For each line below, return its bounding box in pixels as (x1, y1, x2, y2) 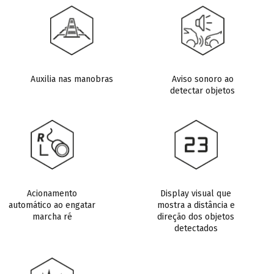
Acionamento (27, 188, 77, 199)
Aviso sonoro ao (171, 74, 234, 84)
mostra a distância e (157, 200, 235, 210)
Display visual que (160, 188, 232, 199)
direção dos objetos (157, 212, 235, 222)
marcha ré (32, 212, 72, 222)
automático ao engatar (9, 200, 95, 210)
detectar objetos (170, 86, 235, 96)
